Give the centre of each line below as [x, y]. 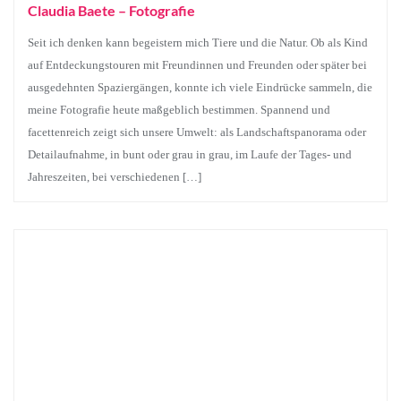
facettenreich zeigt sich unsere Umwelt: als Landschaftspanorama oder [197, 132]
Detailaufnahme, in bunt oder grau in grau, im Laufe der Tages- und [190, 154]
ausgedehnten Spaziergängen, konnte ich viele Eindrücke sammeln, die [200, 87]
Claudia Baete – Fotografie [111, 10]
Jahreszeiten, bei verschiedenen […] [115, 177]
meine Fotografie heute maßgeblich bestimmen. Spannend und [179, 110]
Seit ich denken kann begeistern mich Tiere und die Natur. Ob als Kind [198, 43]
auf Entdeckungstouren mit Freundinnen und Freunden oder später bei [197, 65]
